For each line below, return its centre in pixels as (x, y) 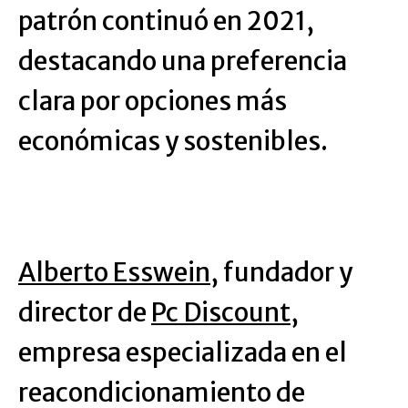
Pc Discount (221, 312)
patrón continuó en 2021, (166, 21)
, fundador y (281, 272)
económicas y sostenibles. (173, 141)
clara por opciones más (153, 101)
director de (85, 312)
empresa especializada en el (183, 352)
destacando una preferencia (183, 61)
